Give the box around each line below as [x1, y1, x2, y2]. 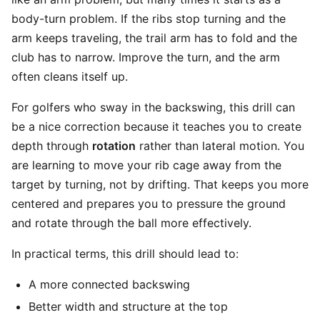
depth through [11, 139, 92, 153]
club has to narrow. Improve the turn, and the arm [11, 50, 280, 64]
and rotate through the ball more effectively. [11, 216, 251, 230]
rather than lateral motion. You [136, 139, 304, 153]
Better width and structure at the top [29, 299, 228, 314]
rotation [92, 139, 136, 153]
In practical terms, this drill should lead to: [11, 246, 239, 261]
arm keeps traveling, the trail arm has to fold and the [11, 31, 297, 45]
